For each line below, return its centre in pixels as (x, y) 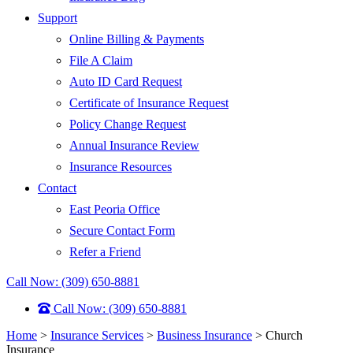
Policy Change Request (128, 124)
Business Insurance (204, 335)
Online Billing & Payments (137, 39)
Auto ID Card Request (126, 82)
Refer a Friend (105, 252)
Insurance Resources (121, 167)
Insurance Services (97, 335)
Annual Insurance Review (134, 145)
